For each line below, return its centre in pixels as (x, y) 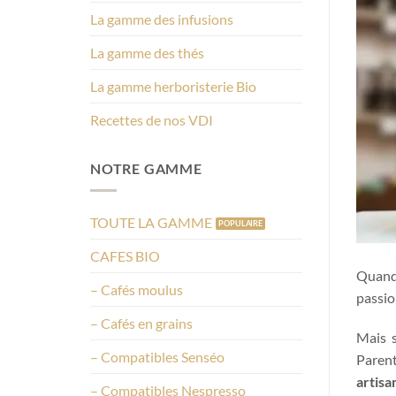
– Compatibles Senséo (157, 356)
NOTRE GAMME (146, 169)
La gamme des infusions (162, 19)
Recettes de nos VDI (152, 120)
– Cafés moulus (137, 289)
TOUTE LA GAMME (151, 222)
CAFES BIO (125, 255)
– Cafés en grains (141, 323)
